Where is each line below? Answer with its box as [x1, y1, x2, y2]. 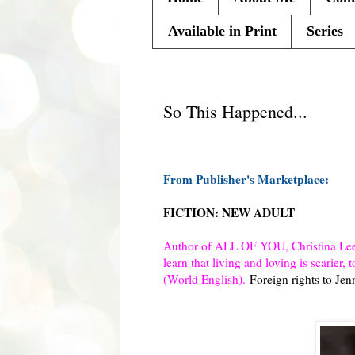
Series [307, 23, 343, 40]
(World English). [163, 270, 250, 287]
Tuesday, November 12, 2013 [166, 77, 346, 87]
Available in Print [168, 23, 277, 40]
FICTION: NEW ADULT [163, 203, 295, 221]
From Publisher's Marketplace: [163, 170, 329, 188]
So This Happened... [163, 99, 307, 123]
